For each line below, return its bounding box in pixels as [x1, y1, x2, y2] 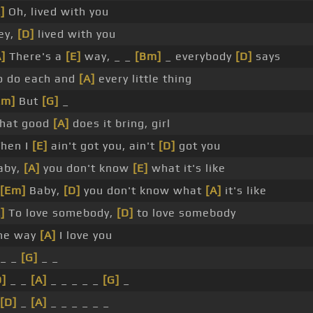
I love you [56, 228, 112, 242]
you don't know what [80, 184, 205, 198]
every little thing [95, 72, 192, 86]
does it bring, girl [69, 117, 170, 131]
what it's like [148, 161, 226, 175]
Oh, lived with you [5, 5, 109, 19]
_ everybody [161, 50, 235, 64]
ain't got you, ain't [48, 139, 159, 153]
